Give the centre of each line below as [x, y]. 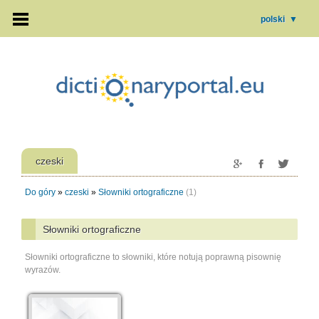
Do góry [40, 192]
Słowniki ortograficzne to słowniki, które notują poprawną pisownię [153, 257]
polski [274, 19]
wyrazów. [43, 270]
